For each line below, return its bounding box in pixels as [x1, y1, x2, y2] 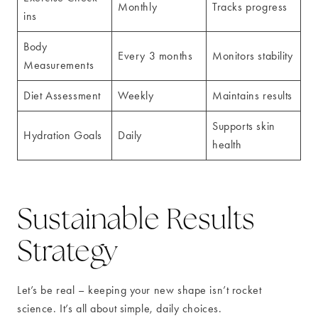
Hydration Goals [23, 128, 102, 143]
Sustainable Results [17, 200, 255, 238]
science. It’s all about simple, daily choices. [17, 302, 222, 316]
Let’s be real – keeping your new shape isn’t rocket [17, 283, 262, 297]
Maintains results [212, 89, 292, 103]
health [212, 138, 242, 152]
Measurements [23, 58, 94, 72]
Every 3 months [118, 49, 193, 63]
